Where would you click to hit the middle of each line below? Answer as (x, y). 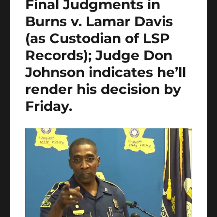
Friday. (49, 106)
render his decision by (103, 89)
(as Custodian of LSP (98, 39)
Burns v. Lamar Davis (99, 22)
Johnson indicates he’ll (106, 72)
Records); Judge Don (99, 55)
